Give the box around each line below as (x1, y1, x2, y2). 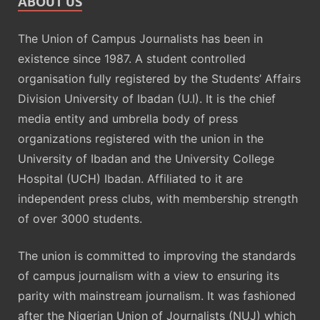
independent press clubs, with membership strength (18, 191, 298, 206)
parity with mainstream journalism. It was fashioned (18, 289, 296, 303)
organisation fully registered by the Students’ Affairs (18, 71, 301, 86)
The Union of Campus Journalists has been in (18, 31, 263, 46)
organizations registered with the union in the (18, 131, 264, 146)
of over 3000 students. (18, 211, 142, 226)
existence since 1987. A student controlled (18, 51, 246, 66)
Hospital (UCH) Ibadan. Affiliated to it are (18, 171, 243, 186)
